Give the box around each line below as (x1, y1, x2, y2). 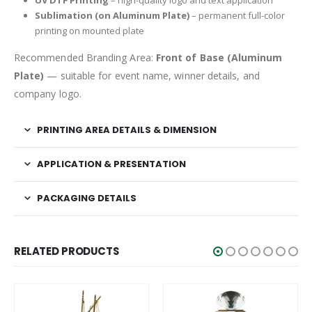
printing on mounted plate (34, 24, 144, 38)
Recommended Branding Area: (14, 50, 156, 64)
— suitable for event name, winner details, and (44, 68, 260, 82)
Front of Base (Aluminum (155, 50, 283, 64)
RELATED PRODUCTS (14, 243, 119, 258)
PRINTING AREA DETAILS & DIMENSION (37, 123, 217, 136)
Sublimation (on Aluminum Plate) (34, 9, 189, 22)
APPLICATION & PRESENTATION (37, 157, 186, 171)
